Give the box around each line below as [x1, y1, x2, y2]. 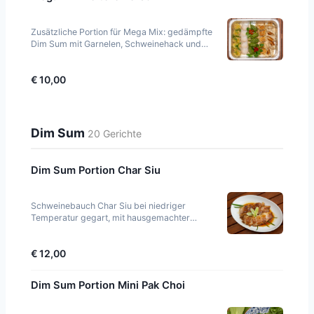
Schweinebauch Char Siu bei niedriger [31, 200, 186, 212]
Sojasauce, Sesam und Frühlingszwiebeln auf [31, 224, 212, 235]
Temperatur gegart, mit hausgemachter [31, 212, 190, 224]
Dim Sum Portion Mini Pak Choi [31, 279, 185, 292]
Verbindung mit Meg [31, 62, 113, 74]
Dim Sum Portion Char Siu [31, 164, 161, 177]
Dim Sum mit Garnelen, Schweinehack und [31, 39, 201, 50]
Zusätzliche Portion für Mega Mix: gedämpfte [31, 27, 212, 38]
